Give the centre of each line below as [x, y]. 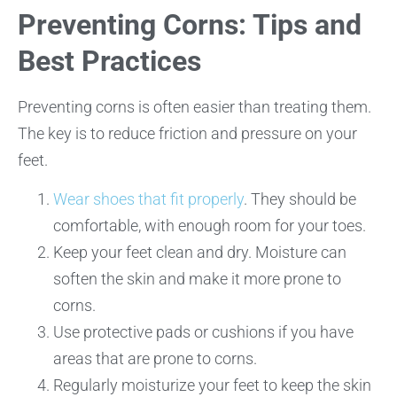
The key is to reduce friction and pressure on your [187, 133]
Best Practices [109, 61]
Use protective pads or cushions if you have [203, 332]
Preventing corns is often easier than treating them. [195, 106]
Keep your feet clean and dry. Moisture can [200, 253]
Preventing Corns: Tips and [190, 24]
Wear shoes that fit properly [148, 199]
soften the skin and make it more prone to [197, 279]
